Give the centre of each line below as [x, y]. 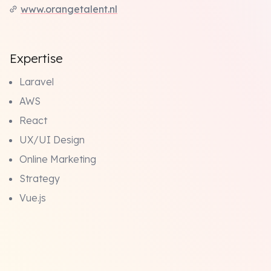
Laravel [37, 82]
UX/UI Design [52, 140]
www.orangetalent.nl [69, 9]
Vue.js [33, 198]
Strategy [40, 178]
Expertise [36, 58]
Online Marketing [58, 159]
